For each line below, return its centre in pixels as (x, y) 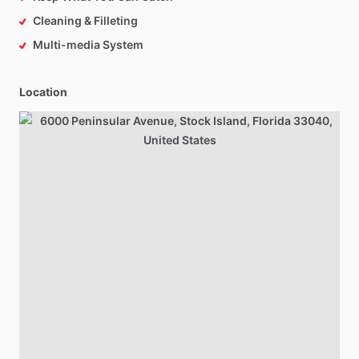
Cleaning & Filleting (85, 20)
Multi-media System (88, 44)
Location (43, 92)
